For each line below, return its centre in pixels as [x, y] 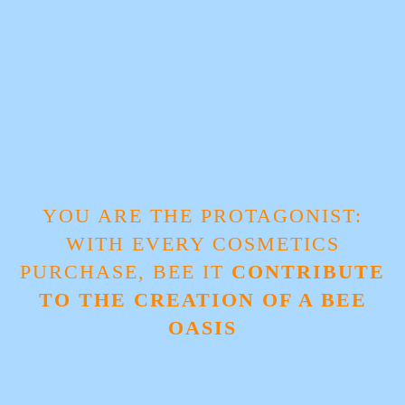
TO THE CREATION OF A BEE [202, 300]
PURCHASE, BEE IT [126, 272]
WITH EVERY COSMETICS [202, 244]
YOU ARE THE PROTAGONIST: [202, 216]
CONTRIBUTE [308, 272]
